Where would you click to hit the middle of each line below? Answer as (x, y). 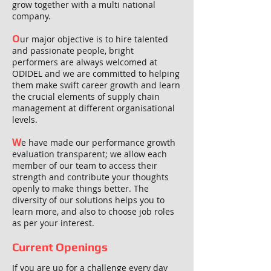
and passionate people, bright (73, 51)
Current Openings (61, 247)
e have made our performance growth (98, 142)
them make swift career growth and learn (96, 85)
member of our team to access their (85, 165)
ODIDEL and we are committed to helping (96, 73)
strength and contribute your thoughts (90, 177)
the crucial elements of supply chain (86, 96)
